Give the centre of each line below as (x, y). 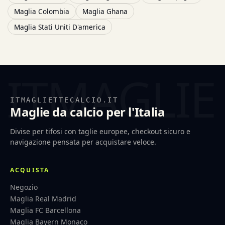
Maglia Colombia (42, 12)
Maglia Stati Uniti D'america (60, 27)
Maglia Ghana (105, 12)
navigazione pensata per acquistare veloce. (83, 142)
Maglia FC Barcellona (45, 210)
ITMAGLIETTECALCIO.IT (64, 100)
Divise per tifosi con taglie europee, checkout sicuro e (100, 132)
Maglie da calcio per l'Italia (88, 112)
